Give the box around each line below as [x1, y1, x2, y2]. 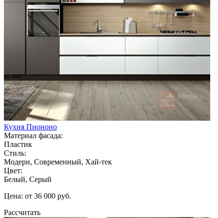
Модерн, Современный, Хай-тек [4, 157, 112, 166]
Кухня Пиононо [4, 122, 57, 131]
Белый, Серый [4, 175, 52, 183]
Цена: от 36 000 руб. [4, 191, 71, 200]
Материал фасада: [4, 131, 63, 140]
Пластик [4, 140, 32, 148]
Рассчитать [4, 208, 40, 217]
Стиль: [4, 148, 26, 157]
